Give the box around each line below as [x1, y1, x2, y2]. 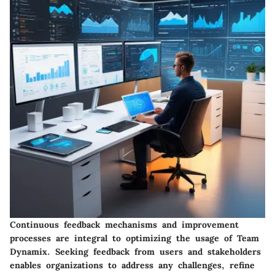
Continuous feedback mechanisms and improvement [10, 219, 239, 231]
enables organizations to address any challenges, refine [10, 260, 255, 271]
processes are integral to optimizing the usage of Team [10, 233, 259, 244]
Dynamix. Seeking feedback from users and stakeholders [10, 246, 261, 258]
